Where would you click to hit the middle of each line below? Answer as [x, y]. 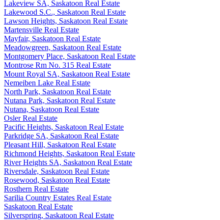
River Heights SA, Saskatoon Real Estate [68, 162]
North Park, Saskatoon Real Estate [57, 91]
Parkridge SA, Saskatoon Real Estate [61, 136]
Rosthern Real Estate [36, 189]
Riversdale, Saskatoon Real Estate [57, 171]
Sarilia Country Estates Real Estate [58, 197]
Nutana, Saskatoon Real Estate [52, 109]
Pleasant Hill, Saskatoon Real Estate [60, 144]
